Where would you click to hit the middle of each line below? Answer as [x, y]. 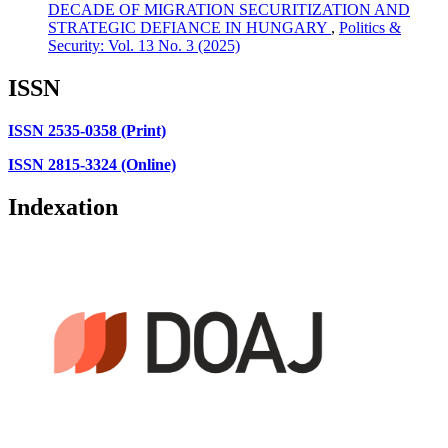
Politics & [370, 28]
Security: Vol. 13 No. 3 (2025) [144, 46]
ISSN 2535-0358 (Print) [87, 131]
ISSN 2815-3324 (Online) [92, 165]
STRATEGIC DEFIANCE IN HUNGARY [189, 28]
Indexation [63, 207]
